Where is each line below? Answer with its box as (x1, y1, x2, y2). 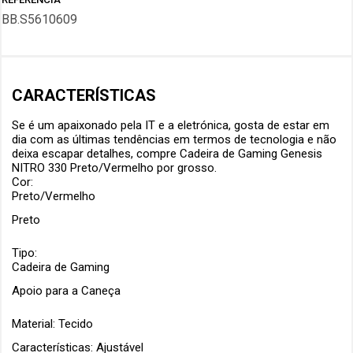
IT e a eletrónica (145, 117, 229, 132)
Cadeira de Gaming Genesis (180, 146, 323, 161)
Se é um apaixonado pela (12, 117, 146, 132)
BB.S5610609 (2, 12, 77, 28)
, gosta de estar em (229, 117, 330, 132)
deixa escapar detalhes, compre (12, 146, 180, 161)
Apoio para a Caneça (12, 283, 121, 298)
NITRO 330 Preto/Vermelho (12, 160, 154, 175)
